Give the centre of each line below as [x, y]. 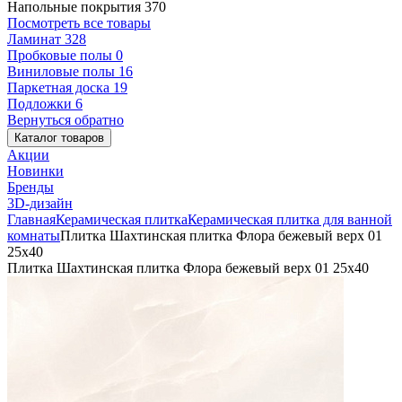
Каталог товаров [59, 138]
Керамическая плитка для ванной [290, 219]
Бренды [31, 187]
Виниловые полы [63, 71]
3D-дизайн [40, 203]
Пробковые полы [61, 55]
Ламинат [36, 39]
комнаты [34, 236]
